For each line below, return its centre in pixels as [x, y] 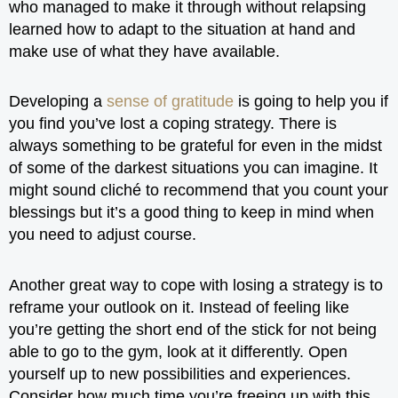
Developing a [58, 101]
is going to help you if [311, 101]
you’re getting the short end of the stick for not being [193, 329]
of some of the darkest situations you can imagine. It [193, 168]
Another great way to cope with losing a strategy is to [196, 285]
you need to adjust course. [103, 235]
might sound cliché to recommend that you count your [199, 190]
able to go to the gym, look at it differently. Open [178, 351]
